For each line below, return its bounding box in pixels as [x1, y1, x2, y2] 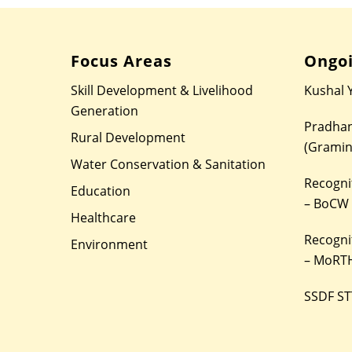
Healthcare [71, 209, 136, 226]
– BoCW [303, 195, 349, 212]
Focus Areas [71, 50, 172, 71]
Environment [71, 236, 148, 253]
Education [71, 182, 130, 200]
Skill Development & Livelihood [71, 82, 253, 99]
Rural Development [71, 129, 185, 146]
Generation [71, 102, 138, 119]
